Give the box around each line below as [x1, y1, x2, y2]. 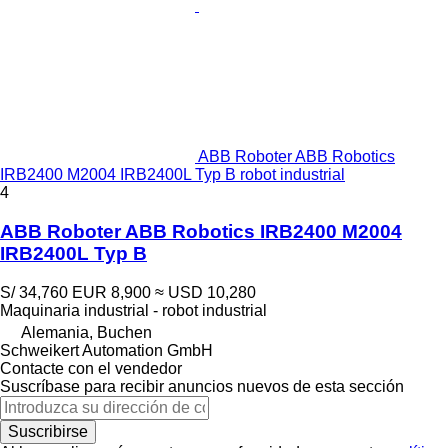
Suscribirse [8, 422, 88, 440]
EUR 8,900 [72, 283, 151, 301]
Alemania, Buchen [21, 323, 152, 341]
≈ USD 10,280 [155, 283, 256, 301]
